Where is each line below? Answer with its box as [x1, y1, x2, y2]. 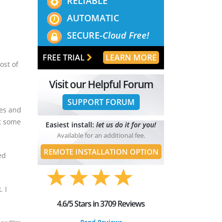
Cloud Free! [103, 29, 150, 41]
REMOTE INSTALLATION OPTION [43, 146, 159, 157]
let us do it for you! [96, 119, 156, 129]
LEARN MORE [106, 52, 157, 63]
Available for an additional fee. [56, 130, 145, 140]
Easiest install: [46, 119, 96, 129]
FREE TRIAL [43, 52, 87, 63]
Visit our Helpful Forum [49, 77, 153, 91]
